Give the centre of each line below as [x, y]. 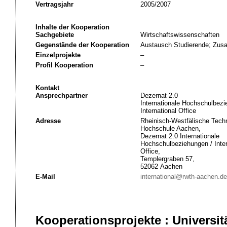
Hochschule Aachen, [170, 128]
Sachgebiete [54, 35]
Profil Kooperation [64, 65]
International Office [168, 111]
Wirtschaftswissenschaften [180, 35]
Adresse [48, 121]
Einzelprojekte [58, 55]
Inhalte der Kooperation [72, 27]
